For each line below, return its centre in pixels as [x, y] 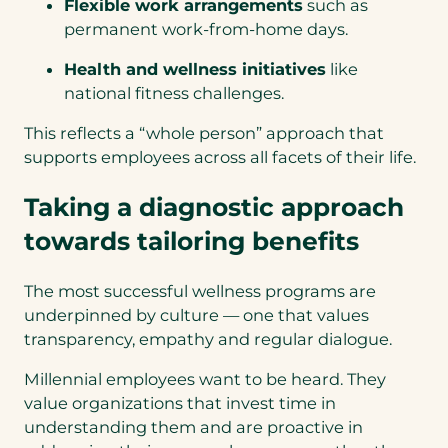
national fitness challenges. [176, 93]
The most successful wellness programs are [200, 290]
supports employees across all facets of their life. [222, 157]
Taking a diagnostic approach [214, 207]
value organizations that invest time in [180, 403]
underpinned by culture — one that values [196, 314]
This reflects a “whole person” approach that [204, 133]
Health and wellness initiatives [195, 69]
